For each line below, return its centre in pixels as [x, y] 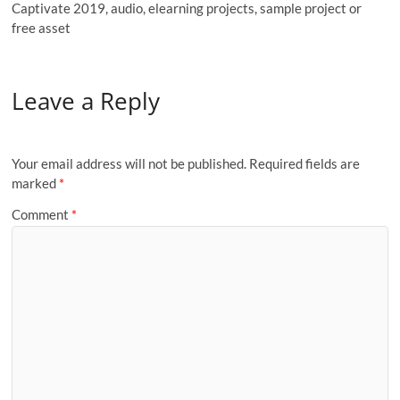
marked [36, 183]
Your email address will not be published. [129, 163]
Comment [42, 215]
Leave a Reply [86, 101]
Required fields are [305, 163]
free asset [42, 28]
